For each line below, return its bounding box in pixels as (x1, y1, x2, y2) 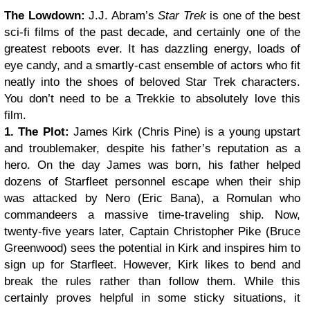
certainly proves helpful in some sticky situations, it (4, 291, 300, 304)
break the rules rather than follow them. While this (4, 275, 300, 288)
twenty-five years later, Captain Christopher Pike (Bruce (4, 225, 300, 238)
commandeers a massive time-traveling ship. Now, (4, 208, 300, 221)
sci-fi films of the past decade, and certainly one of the (4, 26, 300, 39)
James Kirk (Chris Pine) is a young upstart (73, 125, 301, 138)
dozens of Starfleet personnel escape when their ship (4, 175, 300, 188)
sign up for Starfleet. (4, 258, 124, 271)
